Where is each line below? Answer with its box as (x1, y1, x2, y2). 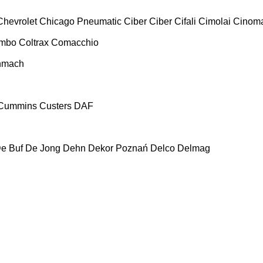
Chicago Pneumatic (39, 16, 122, 26)
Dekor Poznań (88, 143, 148, 153)
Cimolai (198, 16, 231, 26)
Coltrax (19, 37, 49, 48)
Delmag (177, 143, 210, 153)
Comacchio (51, 37, 99, 48)
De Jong (25, 143, 60, 153)
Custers (39, 100, 72, 111)
